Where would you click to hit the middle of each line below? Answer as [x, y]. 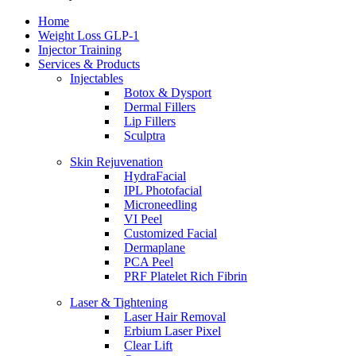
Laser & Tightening [119, 303]
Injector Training [80, 50]
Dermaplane [155, 248]
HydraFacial [155, 176]
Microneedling [161, 205]
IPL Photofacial [163, 191]
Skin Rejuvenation [116, 162]
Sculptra [145, 136]
